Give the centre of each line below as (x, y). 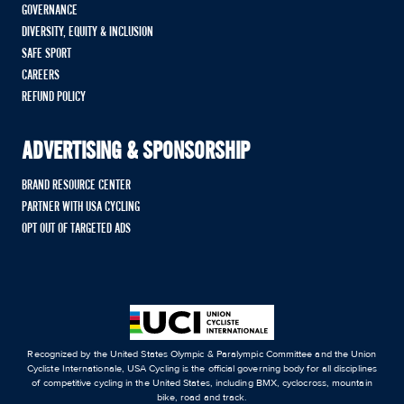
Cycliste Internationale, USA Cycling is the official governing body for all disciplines (202, 369)
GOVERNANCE (50, 11)
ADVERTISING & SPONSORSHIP (136, 153)
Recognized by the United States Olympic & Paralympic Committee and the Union (202, 354)
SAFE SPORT (46, 55)
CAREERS (41, 76)
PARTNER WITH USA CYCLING (81, 208)
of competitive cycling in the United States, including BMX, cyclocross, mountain (202, 383)
